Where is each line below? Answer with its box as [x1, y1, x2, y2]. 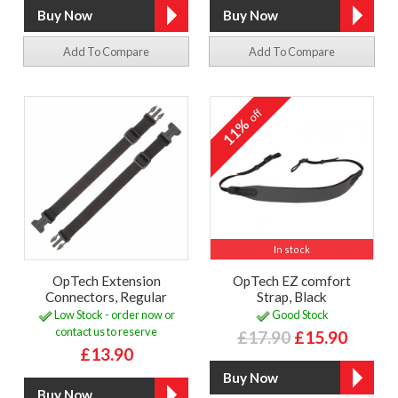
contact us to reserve [55, 324, 157, 339]
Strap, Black [257, 288, 327, 305]
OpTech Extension [52, 272, 161, 289]
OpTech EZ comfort [233, 272, 351, 289]
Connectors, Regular [45, 288, 167, 305]
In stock [274, 243, 310, 255]
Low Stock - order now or [52, 307, 175, 322]
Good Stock [269, 307, 329, 322]
